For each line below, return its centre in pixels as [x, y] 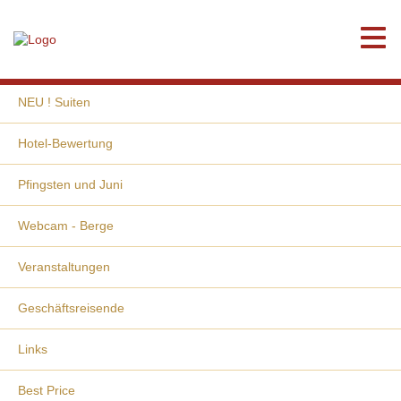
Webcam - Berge [66, 226]
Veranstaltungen [64, 267]
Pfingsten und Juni [70, 184]
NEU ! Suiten [54, 102]
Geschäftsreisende [71, 308]
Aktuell [37, 61]
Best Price [47, 390]
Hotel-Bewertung [65, 143]
